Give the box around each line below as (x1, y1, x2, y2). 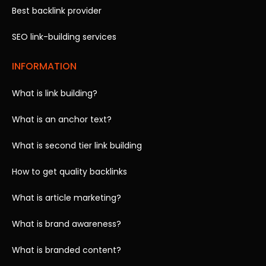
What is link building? (12, 87, 97, 99)
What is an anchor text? (12, 113, 112, 125)
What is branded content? (12, 243, 121, 256)
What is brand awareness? (12, 217, 121, 230)
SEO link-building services (12, 30, 116, 43)
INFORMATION (12, 59, 77, 73)
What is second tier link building (12, 139, 142, 151)
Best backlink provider (12, 4, 102, 17)
